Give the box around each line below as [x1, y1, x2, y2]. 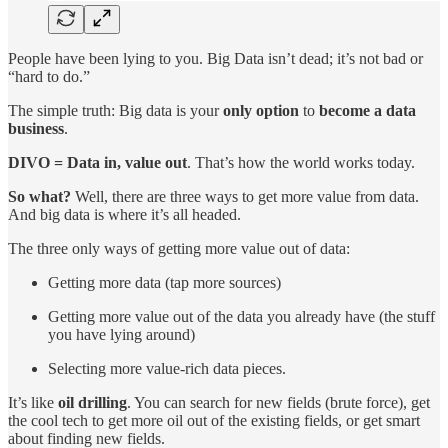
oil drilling [58, 394, 127, 412]
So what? [8, 188, 71, 206]
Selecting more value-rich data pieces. [48, 360, 286, 378]
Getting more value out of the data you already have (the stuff [48, 308, 435, 326]
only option [223, 102, 299, 120]
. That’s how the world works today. [187, 154, 419, 172]
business [8, 120, 64, 138]
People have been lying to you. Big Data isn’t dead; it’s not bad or [8, 50, 423, 68]
